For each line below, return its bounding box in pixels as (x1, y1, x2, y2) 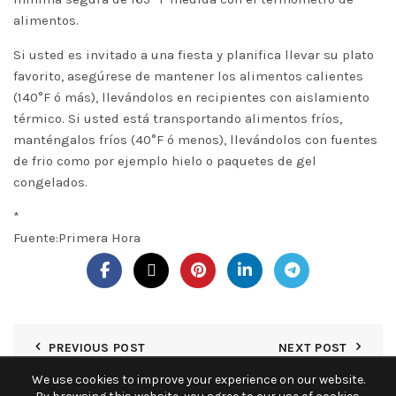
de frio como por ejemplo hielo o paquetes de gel (13, 153, 316, 169)
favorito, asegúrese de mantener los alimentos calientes (13, 68, 363, 84)
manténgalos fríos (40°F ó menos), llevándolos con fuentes (13, 132, 377, 148)
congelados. (13, 174, 88, 190)
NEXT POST (278, 340, 347, 355)
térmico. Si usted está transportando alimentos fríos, (13, 110, 342, 126)
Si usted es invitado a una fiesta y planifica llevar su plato (13, 47, 374, 63)
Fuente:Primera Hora (13, 230, 141, 246)
